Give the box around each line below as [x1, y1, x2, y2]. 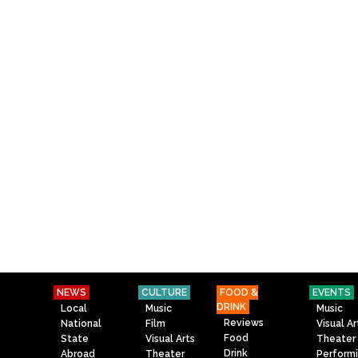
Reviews [224, 316, 265, 328]
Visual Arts [145, 332, 196, 344]
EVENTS [312, 287, 351, 299]
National [61, 317, 102, 329]
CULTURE [141, 287, 187, 299]
